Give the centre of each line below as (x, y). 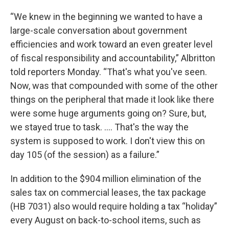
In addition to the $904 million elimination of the (106, 179)
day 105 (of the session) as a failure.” (85, 155)
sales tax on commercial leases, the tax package (108, 193)
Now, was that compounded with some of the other (114, 86)
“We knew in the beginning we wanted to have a (106, 17)
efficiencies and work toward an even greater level (111, 44)
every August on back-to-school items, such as (106, 220)
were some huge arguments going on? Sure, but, (108, 113)
